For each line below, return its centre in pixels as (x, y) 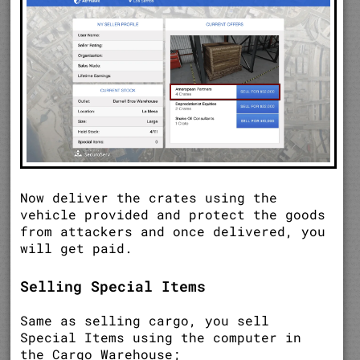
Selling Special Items (113, 286)
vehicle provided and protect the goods (173, 215)
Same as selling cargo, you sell (145, 321)
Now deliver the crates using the (149, 198)
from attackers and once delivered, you (173, 231)
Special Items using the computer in (161, 337)
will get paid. (77, 248)
